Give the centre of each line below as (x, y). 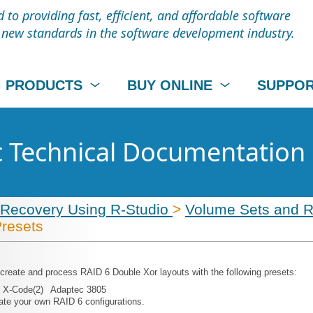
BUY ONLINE (170, 85)
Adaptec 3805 (78, 290)
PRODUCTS (46, 85)
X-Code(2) (23, 290)
